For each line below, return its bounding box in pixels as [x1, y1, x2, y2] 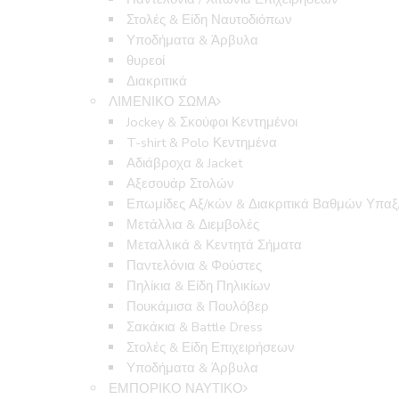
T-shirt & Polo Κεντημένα [126, 134, 278, 152]
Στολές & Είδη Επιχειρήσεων [126, 338, 296, 357]
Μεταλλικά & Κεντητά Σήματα [126, 236, 303, 255]
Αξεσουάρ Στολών [126, 175, 235, 193]
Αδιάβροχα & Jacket [126, 154, 243, 173]
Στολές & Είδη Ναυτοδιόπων [126, 11, 293, 29]
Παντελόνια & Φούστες [126, 256, 263, 275]
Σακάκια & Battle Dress [126, 318, 264, 337]
